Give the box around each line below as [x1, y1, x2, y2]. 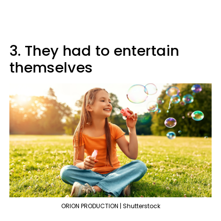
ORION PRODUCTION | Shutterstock [61, 201, 160, 210]
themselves [9, 58, 93, 78]
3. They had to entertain [9, 41, 179, 61]
